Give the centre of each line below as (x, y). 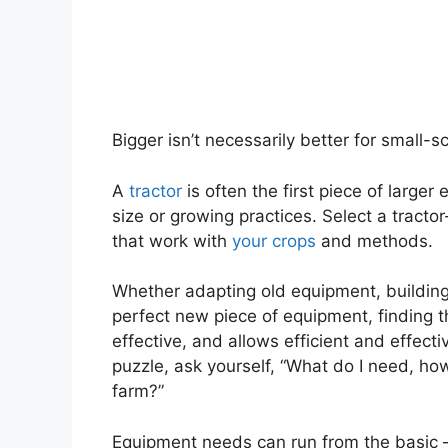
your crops (274, 240)
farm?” (138, 391)
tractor (155, 190)
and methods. (374, 240)
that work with (172, 240)
